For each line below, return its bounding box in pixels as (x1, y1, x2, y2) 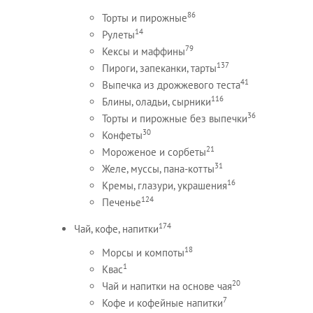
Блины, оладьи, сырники (101, 94, 211, 108)
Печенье (101, 195, 141, 209)
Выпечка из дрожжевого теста (101, 78, 240, 92)
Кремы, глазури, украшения (101, 178, 227, 192)
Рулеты (101, 27, 135, 41)
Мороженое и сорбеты (101, 145, 206, 159)
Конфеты (101, 128, 143, 142)
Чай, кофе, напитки (73, 221, 159, 235)
